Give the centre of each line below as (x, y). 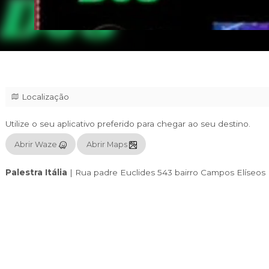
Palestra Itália (90, 250)
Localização (99, 161)
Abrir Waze (91, 217)
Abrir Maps (174, 217)
